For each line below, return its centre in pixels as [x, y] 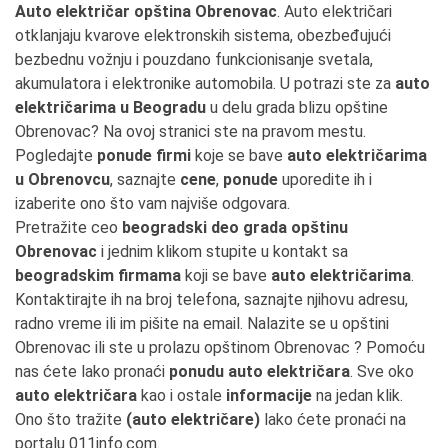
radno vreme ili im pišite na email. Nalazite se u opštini [202, 323]
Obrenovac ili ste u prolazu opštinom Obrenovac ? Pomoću [220, 347]
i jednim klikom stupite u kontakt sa [222, 251]
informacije [269, 395]
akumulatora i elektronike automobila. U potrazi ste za [205, 83]
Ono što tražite [70, 419]
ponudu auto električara [259, 371]
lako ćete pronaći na [333, 419]
